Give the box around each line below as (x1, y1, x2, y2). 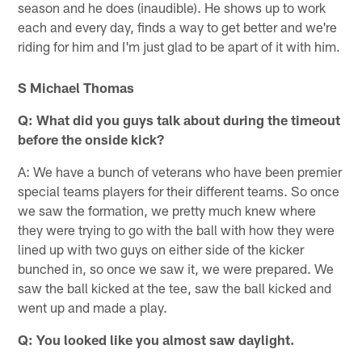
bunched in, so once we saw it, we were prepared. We (18, 259, 335, 276)
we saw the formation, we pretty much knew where (18, 201, 317, 218)
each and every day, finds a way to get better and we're (18, 19, 338, 36)
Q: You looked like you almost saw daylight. (18, 330, 295, 347)
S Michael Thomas (18, 78, 135, 95)
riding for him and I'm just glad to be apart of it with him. (18, 38, 341, 55)
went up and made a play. (18, 298, 168, 315)
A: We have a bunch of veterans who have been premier (18, 162, 343, 179)
